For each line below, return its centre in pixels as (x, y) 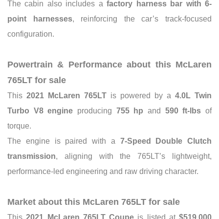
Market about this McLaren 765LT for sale (94, 202)
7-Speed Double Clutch (166, 141)
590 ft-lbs (183, 110)
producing (95, 110)
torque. (19, 126)
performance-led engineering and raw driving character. (103, 171)
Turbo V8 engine (40, 110)
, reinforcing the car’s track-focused (142, 19)
